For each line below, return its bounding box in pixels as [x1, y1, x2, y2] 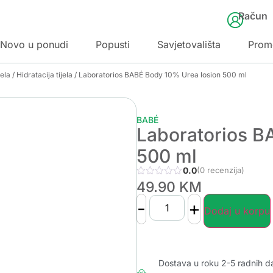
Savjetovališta [157, 38, 221, 51]
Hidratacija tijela [16, 69, 73, 79]
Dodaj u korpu [204, 204, 271, 217]
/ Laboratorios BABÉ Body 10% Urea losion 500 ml [73, 69, 247, 79]
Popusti [96, 38, 130, 51]
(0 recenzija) [196, 165, 244, 175]
